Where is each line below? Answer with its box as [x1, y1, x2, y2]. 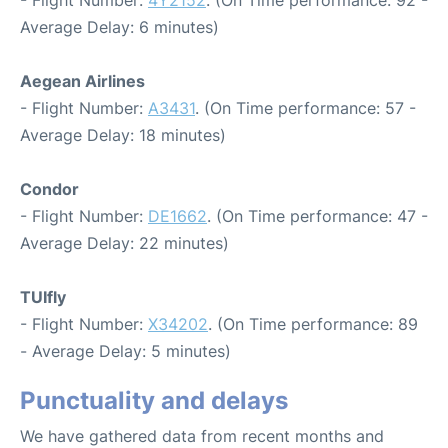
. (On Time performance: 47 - [207, 205, 428, 226]
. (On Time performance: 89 [208, 313, 418, 334]
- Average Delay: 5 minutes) [20, 340, 231, 361]
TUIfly [20, 286, 66, 307]
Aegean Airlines [20, 70, 145, 91]
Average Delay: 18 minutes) [20, 124, 226, 145]
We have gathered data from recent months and [20, 425, 384, 446]
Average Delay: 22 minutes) [20, 232, 229, 253]
